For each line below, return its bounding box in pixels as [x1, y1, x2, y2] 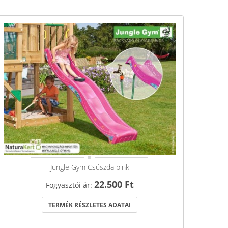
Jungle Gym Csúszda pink [50, 162, 129, 173]
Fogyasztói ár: [45, 180, 94, 190]
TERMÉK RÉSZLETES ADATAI [48, 201, 131, 210]
